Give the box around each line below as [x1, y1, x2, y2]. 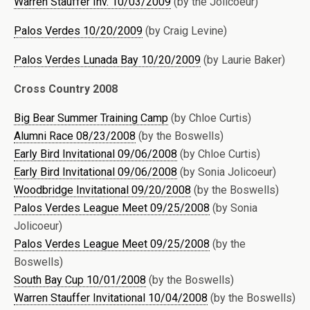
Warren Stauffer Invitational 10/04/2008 [14, 291, 208, 304]
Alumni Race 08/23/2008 [14, 129, 136, 143]
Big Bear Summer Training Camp [14, 111, 168, 125]
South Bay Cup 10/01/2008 [14, 273, 146, 286]
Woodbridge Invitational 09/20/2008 [14, 183, 191, 197]
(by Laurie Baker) [201, 53, 285, 66]
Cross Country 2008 [14, 82, 118, 95]
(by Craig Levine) [143, 24, 227, 37]
